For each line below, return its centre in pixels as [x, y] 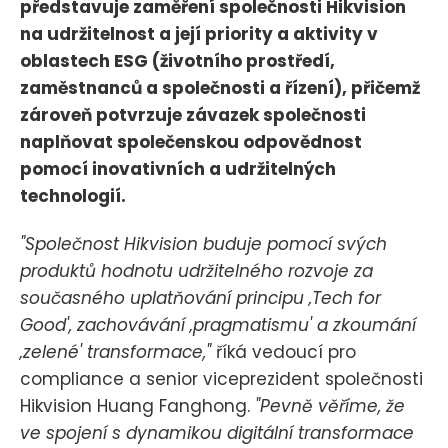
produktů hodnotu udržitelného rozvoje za [196, 271]
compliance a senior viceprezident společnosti [221, 379]
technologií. [73, 196]
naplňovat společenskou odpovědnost [191, 142]
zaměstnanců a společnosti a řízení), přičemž [220, 88]
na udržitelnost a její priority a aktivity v [199, 34]
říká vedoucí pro [283, 352]
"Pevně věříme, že [330, 406]
